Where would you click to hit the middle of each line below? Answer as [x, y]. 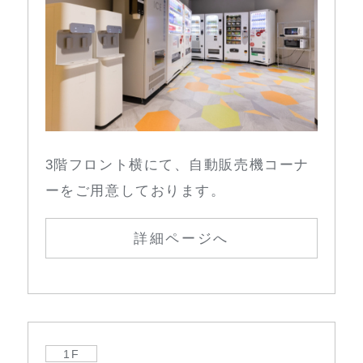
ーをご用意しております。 [135, 190]
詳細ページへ [181, 238]
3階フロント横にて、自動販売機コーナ [177, 164]
